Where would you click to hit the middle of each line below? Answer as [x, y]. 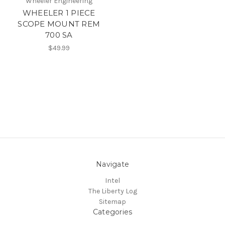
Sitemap [113, 201]
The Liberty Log [113, 191]
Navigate [113, 164]
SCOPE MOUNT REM [59, 24]
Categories [113, 212]
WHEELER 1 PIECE [59, 13]
